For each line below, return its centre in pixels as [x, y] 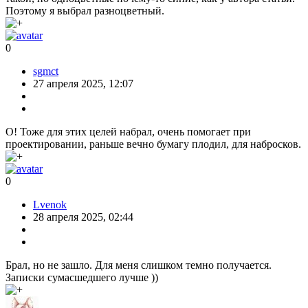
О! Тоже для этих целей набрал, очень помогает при [128, 131]
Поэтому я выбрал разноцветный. [85, 10]
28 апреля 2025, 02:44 [83, 217]
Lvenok [50, 204]
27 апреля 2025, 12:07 [83, 83]
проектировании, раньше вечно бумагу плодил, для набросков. [153, 144]
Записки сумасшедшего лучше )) [82, 277]
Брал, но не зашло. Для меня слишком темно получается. [139, 265]
